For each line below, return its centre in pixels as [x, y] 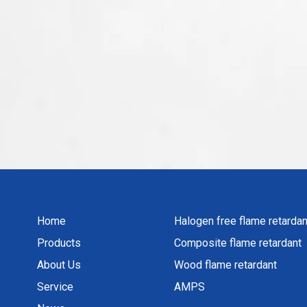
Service [55, 287]
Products [59, 243]
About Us [59, 265]
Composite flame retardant [238, 243]
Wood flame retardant [225, 265]
